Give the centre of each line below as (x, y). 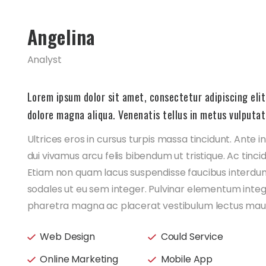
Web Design (67, 237)
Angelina (61, 37)
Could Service (192, 237)
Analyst (44, 60)
